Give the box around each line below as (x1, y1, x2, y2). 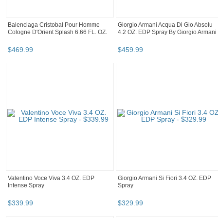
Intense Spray (8, 182, 44, 189)
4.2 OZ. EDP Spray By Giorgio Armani (118, 29, 217, 36)
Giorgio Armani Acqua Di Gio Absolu (118, 21, 213, 29)
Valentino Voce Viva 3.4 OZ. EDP (8, 175, 94, 182)
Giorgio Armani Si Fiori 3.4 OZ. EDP (118, 175, 211, 182)
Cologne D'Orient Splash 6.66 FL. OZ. (8, 29, 107, 36)
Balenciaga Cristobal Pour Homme (8, 21, 100, 29)
